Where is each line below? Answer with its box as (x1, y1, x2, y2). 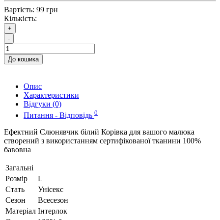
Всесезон (38, 195, 68, 204)
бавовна (4, 145, 31, 154)
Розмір (5, 174, 27, 183)
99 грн (36, 5, 58, 14)
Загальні (5, 163, 33, 172)
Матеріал (5, 206, 36, 215)
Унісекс (38, 185, 63, 193)
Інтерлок (38, 206, 67, 215)
